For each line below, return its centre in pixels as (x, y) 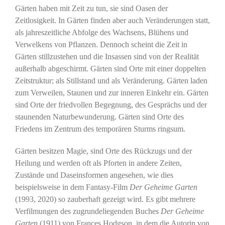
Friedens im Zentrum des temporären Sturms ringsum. (100, 129)
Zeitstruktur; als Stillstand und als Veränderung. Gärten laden (111, 80)
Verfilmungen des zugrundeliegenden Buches (88, 211)
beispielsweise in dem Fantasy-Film (72, 187)
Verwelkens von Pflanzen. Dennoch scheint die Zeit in (101, 44)
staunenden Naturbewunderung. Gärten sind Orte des (99, 117)
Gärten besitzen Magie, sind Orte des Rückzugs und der (103, 151)
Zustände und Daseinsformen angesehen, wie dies (94, 175)
